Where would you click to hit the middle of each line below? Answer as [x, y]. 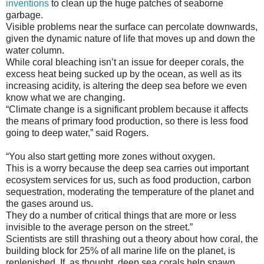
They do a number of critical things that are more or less [121, 215]
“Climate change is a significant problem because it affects [127, 109]
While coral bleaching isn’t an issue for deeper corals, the [125, 62]
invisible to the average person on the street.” [99, 227]
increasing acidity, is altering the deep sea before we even [126, 85]
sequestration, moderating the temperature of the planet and [130, 192]
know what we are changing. [65, 97]
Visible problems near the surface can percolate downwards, [132, 27]
